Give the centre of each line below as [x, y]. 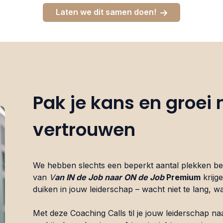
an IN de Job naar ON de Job [110, 177]
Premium [183, 177]
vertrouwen [84, 129]
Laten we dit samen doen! [108, 12]
